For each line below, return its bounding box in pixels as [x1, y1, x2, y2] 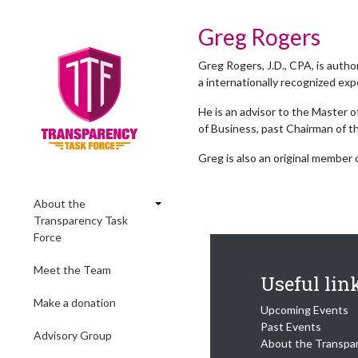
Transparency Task [34, 213, 128, 227]
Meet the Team [34, 263, 111, 276]
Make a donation [34, 296, 116, 309]
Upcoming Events [261, 303, 348, 316]
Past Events [261, 320, 321, 333]
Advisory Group [34, 328, 112, 342]
